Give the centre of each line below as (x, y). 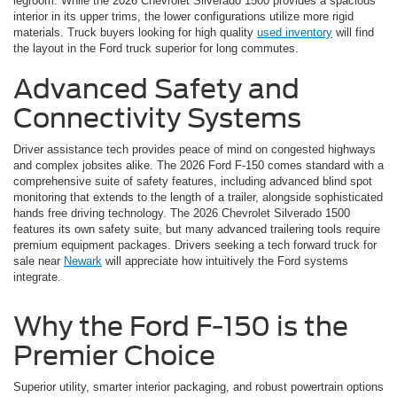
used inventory (295, 33)
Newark (83, 261)
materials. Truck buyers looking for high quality (135, 33)
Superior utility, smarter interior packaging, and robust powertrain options (198, 387)
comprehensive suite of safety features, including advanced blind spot (193, 182)
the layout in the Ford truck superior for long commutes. (156, 49)
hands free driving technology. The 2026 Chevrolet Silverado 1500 (182, 214)
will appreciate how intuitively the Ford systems (225, 261)
